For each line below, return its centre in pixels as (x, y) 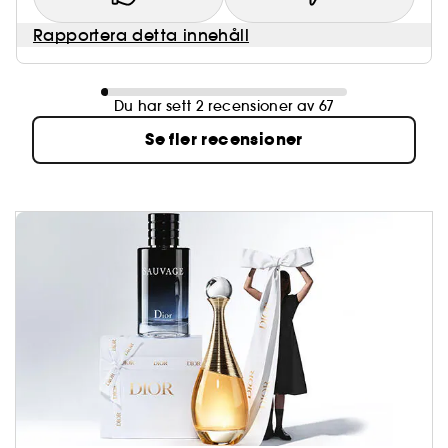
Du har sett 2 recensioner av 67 (224, 106)
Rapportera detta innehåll (141, 35)
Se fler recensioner (224, 140)
